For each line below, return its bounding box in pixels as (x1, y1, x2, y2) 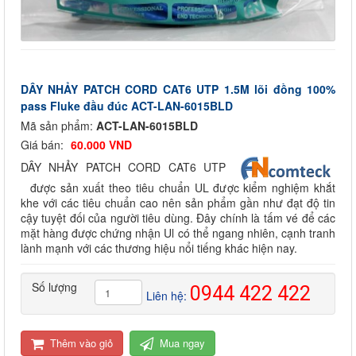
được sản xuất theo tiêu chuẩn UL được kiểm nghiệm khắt (21, 180, 335, 195)
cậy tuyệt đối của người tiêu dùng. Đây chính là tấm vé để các (21, 210, 335, 226)
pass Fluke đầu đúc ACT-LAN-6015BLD (21, 98, 233, 114)
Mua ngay (160, 335, 205, 350)
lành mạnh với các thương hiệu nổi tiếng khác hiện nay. (21, 240, 297, 256)
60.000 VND (71, 137, 132, 153)
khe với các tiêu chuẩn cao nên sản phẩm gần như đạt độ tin (21, 195, 335, 211)
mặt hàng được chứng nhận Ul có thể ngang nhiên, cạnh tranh (21, 225, 335, 241)
